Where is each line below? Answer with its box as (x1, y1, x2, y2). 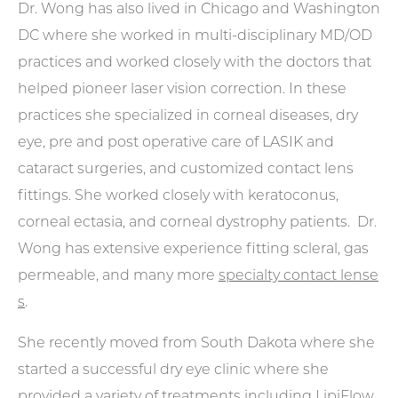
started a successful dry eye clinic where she (18, 363, 329, 378)
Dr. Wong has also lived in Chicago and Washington (18, 3, 380, 17)
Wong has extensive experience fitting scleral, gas (18, 243, 369, 257)
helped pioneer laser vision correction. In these (18, 83, 346, 97)
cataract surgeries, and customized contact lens (18, 163, 354, 177)
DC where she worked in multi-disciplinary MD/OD (18, 29, 372, 44)
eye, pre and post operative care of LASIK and (18, 136, 334, 150)
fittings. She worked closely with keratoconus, (18, 189, 338, 203)
